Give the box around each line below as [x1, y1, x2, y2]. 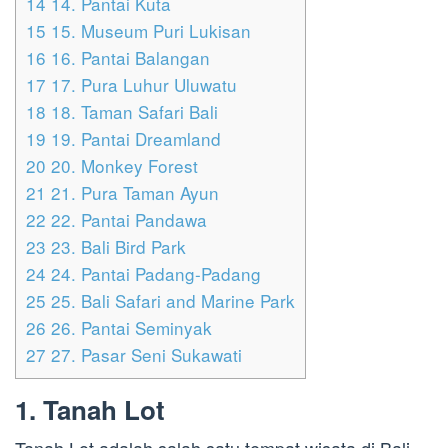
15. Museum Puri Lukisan [46, 18, 251, 44]
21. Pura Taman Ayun [46, 180, 219, 206]
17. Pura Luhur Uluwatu [46, 72, 237, 98]
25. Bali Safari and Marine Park [46, 288, 295, 314]
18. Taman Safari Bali [46, 99, 218, 125]
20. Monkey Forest [46, 153, 198, 179]
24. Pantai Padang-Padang [46, 261, 261, 287]
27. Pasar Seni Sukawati [46, 342, 242, 368]
